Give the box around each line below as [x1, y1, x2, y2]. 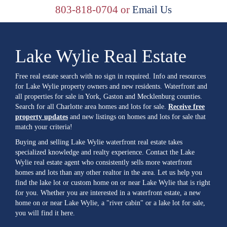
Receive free [168, 103, 205, 110]
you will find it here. [15, 209, 75, 217]
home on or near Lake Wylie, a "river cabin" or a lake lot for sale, [15, 199, 205, 207]
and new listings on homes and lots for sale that [68, 113, 206, 121]
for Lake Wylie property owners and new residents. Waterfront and [15, 83, 207, 90]
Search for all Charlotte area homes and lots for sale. [15, 103, 168, 110]
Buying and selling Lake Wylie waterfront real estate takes [15, 138, 182, 146]
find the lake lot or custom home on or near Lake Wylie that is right [15, 179, 210, 186]
